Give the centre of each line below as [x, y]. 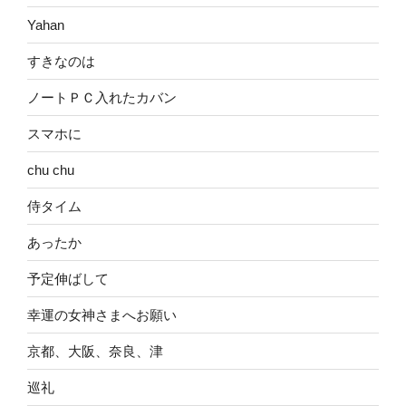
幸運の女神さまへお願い [102, 314]
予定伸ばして [68, 278]
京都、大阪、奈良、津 [95, 351]
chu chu [51, 169]
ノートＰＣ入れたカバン [102, 97]
